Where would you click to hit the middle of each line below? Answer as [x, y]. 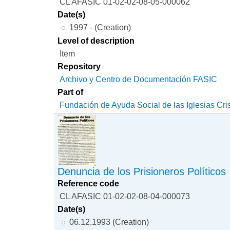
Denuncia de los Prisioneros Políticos [142, 171]
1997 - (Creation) [100, 27]
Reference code [89, 183]
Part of [71, 92]
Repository [79, 66]
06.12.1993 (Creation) [109, 222]
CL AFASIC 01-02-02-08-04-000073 [125, 196]
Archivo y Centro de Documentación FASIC [139, 79]
